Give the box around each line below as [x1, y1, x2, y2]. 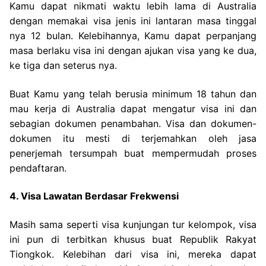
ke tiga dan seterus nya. [9, 59, 117, 72]
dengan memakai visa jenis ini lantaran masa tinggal [9, 15, 256, 27]
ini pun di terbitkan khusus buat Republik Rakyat [9, 233, 256, 246]
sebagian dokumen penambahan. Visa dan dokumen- [9, 117, 256, 129]
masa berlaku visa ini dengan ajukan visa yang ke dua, [9, 45, 256, 57]
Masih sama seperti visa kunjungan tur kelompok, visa [9, 218, 256, 231]
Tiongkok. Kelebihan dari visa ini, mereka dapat [9, 248, 256, 261]
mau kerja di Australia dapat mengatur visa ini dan [9, 102, 256, 115]
